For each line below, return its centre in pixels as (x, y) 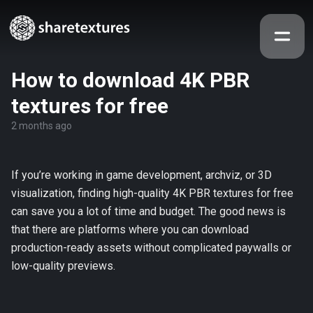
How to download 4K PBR (130, 80)
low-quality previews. (63, 266)
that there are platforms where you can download (130, 230)
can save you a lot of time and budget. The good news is (148, 211)
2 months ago (42, 126)
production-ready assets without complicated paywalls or (151, 248)
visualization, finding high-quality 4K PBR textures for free (152, 193)
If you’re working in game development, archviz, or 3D (141, 175)
